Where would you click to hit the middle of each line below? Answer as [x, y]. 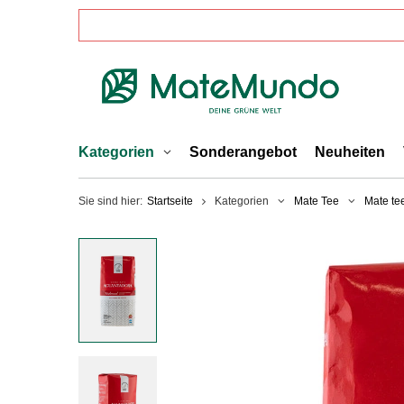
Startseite [170, 201]
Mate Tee [317, 201]
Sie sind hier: [110, 201]
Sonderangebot [243, 152]
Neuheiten [350, 152]
